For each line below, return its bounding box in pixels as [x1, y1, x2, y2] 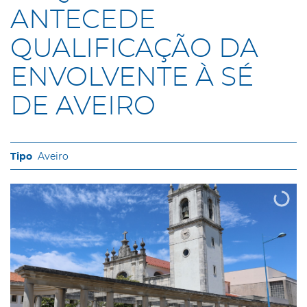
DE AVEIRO [10, 93, 156, 120]
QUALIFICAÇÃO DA [10, 35, 258, 62]
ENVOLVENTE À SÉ [10, 64, 254, 91]
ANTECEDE [10, 6, 156, 34]
